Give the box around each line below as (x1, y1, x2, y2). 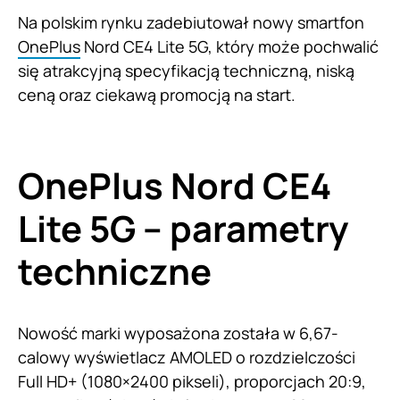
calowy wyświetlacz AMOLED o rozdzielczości (18, 346, 355, 368)
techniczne (18, 246, 212, 296)
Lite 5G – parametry (18, 203, 348, 253)
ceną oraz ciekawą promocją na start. (18, 83, 296, 105)
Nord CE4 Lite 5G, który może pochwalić (80, 35, 379, 57)
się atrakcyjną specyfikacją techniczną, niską (18, 59, 354, 81)
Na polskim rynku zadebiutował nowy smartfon (18, 11, 364, 33)
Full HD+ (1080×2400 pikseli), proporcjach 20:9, (18, 370, 366, 392)
